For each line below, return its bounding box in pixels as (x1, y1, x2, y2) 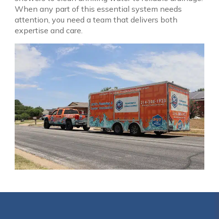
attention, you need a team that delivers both (15, 15, 177, 24)
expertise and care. (15, 25, 83, 35)
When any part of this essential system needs (15, 4, 182, 14)
